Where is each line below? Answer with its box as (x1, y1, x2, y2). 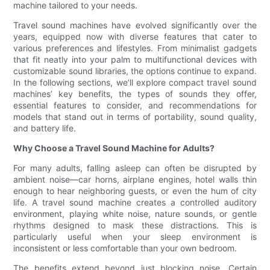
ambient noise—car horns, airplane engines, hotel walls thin (13, 174, 257, 185)
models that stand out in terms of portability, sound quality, (13, 111, 257, 122)
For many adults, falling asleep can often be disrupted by (13, 163, 257, 174)
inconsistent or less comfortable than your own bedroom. (13, 243, 237, 254)
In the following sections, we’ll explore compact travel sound (13, 77, 257, 88)
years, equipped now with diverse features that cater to (13, 31, 257, 42)
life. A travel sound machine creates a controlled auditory (13, 197, 257, 208)
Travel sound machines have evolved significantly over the (13, 20, 257, 31)
